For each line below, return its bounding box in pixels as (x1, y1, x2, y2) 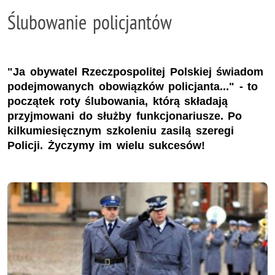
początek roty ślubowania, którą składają (7, 95, 228, 107)
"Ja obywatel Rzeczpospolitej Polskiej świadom (7, 65, 264, 78)
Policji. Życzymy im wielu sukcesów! (7, 139, 206, 152)
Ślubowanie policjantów (7, 10, 172, 34)
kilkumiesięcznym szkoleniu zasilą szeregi (7, 124, 234, 137)
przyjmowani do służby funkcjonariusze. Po (7, 109, 242, 122)
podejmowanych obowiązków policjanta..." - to (7, 80, 258, 93)
